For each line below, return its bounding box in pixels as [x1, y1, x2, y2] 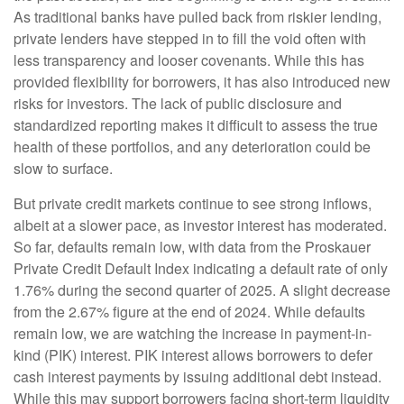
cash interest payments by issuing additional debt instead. [14, 365, 381, 387]
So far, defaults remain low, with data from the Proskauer [14, 235, 371, 257]
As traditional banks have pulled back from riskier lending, [14, 5, 381, 27]
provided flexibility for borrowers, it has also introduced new [14, 70, 390, 92]
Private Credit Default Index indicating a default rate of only [14, 257, 388, 279]
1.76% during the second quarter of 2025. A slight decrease [14, 279, 390, 300]
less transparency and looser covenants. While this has [14, 49, 364, 70]
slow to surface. [14, 157, 113, 179]
